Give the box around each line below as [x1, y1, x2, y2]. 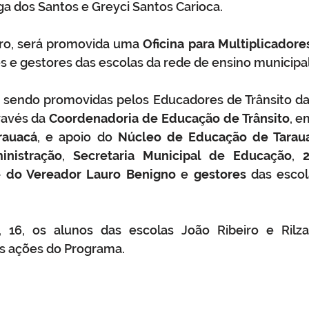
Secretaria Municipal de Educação [73, 148, 292, 163]
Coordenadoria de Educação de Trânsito [49, 111, 290, 126]
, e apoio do [37, 130, 118, 144]
